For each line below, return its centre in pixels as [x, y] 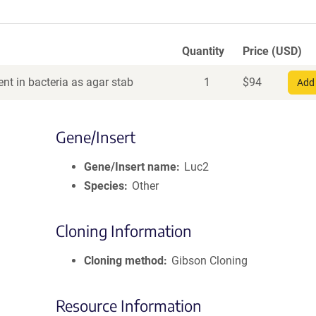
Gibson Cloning [210, 261]
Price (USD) [272, 51]
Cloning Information [124, 231]
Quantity [203, 51]
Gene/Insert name [130, 167]
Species [104, 186]
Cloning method [124, 261]
